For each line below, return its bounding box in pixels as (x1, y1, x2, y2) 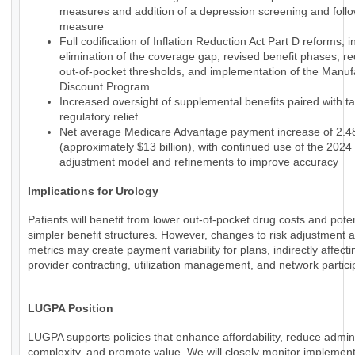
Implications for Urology (28, 185, 158, 198)
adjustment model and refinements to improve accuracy (59, 155, 338, 169)
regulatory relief (59, 110, 138, 124)
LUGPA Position (28, 302, 113, 315)
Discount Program (59, 80, 150, 94)
